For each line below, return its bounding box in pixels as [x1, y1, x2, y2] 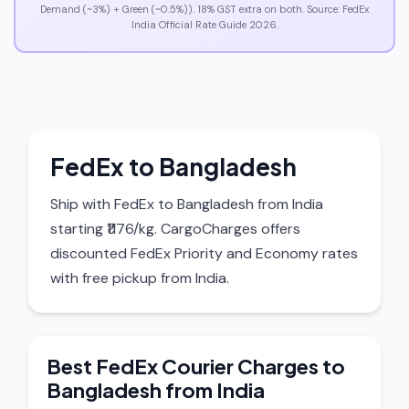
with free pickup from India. [50, 268, 229, 288]
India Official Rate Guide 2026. [131, 18, 278, 31]
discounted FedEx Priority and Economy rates [50, 244, 358, 263]
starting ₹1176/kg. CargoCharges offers [50, 219, 300, 238]
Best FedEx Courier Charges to [47, 353, 345, 379]
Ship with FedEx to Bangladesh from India [50, 194, 323, 214]
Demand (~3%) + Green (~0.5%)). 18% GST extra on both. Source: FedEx [40, 3, 369, 16]
